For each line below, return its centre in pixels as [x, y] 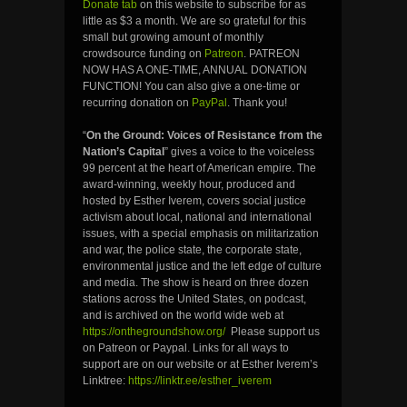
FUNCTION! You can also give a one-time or [191, 87]
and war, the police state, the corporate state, [192, 250]
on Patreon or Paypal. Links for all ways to [186, 348]
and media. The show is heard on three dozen [196, 283]
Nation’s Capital [124, 152]
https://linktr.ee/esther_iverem [200, 381]
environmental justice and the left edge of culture [202, 267]
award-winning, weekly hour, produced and [189, 185]
